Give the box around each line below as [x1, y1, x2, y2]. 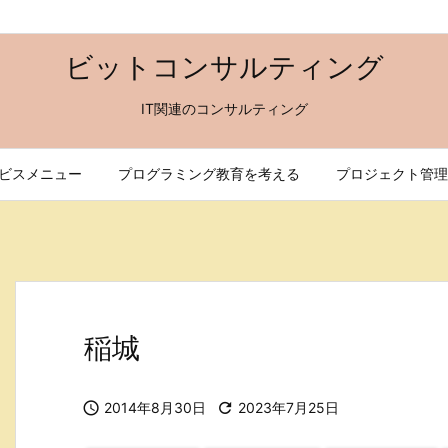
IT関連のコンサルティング [140, 100, 308, 117]
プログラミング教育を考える [118, 165, 300, 182]
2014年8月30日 [104, 399, 206, 416]
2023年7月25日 [238, 399, 339, 416]
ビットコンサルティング [64, 50, 384, 84]
